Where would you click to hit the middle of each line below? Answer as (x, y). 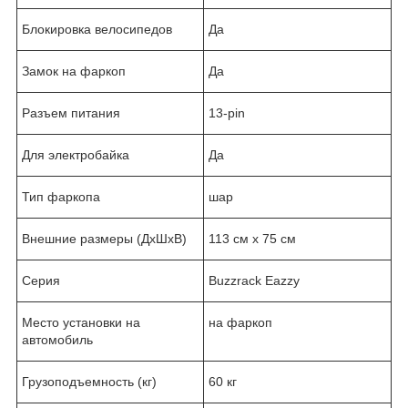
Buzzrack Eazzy (254, 281)
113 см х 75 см (252, 239)
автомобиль (57, 340)
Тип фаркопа (61, 197)
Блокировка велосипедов (97, 30)
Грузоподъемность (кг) (89, 382)
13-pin (227, 113)
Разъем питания (71, 113)
